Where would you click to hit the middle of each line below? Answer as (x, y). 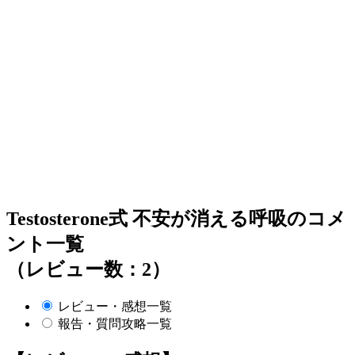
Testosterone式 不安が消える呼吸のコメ (176, 218)
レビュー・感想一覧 (115, 306)
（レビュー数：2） (88, 269)
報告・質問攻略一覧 (115, 323)
